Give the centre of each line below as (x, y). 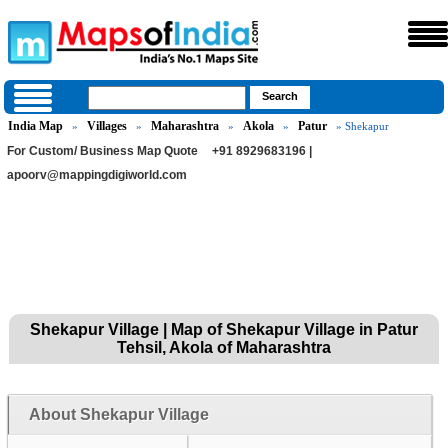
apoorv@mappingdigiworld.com (97, 175)
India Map (36, 126)
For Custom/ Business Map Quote (103, 151)
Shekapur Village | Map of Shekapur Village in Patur (223, 329)
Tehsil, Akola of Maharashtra (223, 347)
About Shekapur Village (118, 414)
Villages (107, 126)
